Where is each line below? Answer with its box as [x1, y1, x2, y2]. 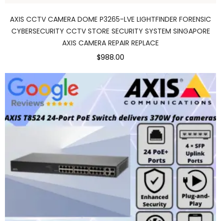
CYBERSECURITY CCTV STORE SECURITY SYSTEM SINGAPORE [11, 26, 210, 37]
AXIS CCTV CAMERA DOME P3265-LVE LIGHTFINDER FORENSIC [10, 14, 211, 25]
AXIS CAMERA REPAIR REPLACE [62, 38, 159, 48]
